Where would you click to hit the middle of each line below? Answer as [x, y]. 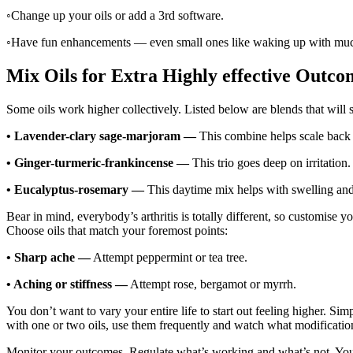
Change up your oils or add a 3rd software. [117, 15]
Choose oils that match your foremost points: [117, 230]
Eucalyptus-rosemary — [79, 189]
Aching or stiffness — [71, 284]
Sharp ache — [52, 257]
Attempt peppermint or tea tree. [169, 257]
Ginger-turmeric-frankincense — [102, 162]
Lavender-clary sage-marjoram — [105, 136]
